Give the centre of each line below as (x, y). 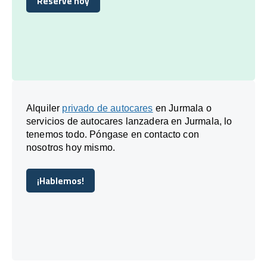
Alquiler (44, 108)
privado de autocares (108, 108)
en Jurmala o (182, 108)
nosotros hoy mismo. (71, 147)
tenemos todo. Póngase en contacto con (113, 134)
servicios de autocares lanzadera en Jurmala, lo (129, 121)
